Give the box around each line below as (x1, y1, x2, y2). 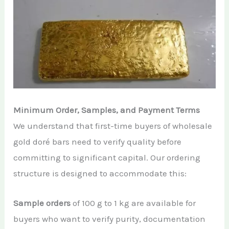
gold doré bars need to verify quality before (13, 136, 182, 147)
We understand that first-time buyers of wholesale (13, 121, 213, 131)
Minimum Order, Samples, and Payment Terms (13, 105, 200, 116)
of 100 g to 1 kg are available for (71, 198, 196, 209)
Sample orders (13, 198, 71, 209)
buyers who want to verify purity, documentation (13, 214, 206, 224)
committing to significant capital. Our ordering (13, 152, 201, 163)
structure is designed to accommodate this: (13, 168, 187, 179)
